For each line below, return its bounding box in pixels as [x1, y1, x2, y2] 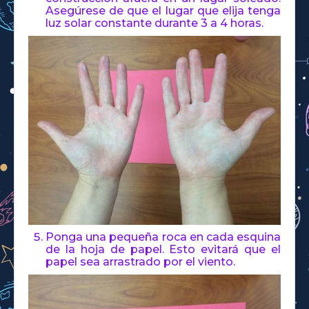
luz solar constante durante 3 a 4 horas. [46, 17, 263, 30]
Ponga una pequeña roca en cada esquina [46, 230, 281, 244]
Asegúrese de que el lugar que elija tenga [46, 4, 281, 18]
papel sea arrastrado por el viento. [46, 255, 235, 269]
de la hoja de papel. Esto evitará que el [46, 243, 281, 257]
